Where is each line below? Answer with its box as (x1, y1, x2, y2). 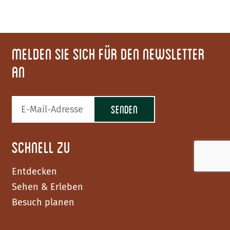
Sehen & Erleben (12, 181, 83, 193)
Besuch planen (12, 197, 74, 208)
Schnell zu (12, 138, 70, 156)
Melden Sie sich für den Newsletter (12, 45, 205, 63)
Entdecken (12, 166, 57, 177)
